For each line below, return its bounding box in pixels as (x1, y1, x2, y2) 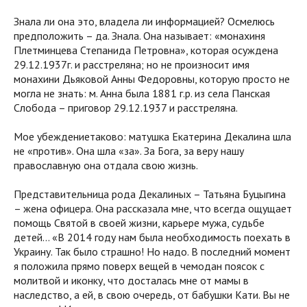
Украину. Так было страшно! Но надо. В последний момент (14, 244, 291, 258)
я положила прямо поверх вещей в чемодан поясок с (14, 258, 265, 273)
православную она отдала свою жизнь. (14, 158, 203, 172)
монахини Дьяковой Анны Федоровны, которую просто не (14, 71, 290, 86)
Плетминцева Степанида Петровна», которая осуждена (14, 42, 278, 57)
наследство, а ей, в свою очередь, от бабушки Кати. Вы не (14, 287, 290, 302)
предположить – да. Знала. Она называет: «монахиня (14, 28, 265, 42)
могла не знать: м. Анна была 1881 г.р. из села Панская (14, 86, 270, 100)
